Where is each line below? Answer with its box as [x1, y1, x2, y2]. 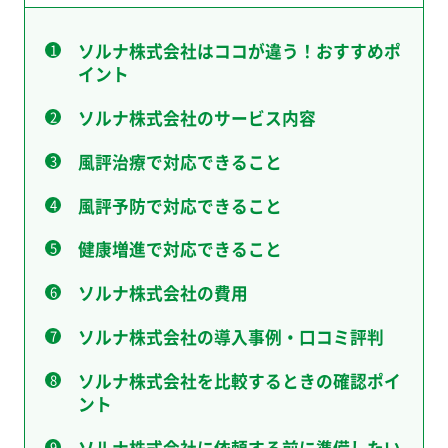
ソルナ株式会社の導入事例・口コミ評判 [77, 325, 384, 350]
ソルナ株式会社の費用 [77, 281, 248, 306]
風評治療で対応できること [77, 149, 282, 174]
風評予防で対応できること [77, 193, 282, 218]
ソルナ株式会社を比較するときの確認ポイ [77, 369, 401, 394]
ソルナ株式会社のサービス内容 [77, 105, 316, 130]
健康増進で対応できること [77, 237, 282, 262]
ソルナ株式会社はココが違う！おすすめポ [77, 38, 401, 63]
